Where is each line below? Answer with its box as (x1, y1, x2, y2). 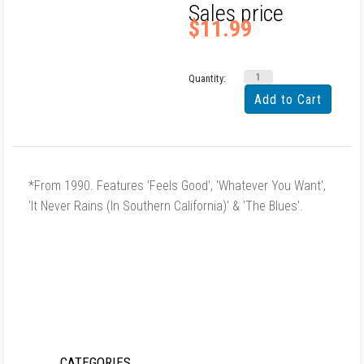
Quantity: (188, 72, 227, 84)
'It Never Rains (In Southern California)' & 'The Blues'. (28, 198, 303, 214)
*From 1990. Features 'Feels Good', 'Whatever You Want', (28, 178, 326, 193)
